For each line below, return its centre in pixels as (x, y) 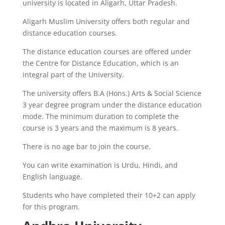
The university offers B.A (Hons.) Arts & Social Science (112, 93)
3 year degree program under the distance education (112, 104)
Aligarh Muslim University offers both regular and (106, 21)
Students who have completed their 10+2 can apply (109, 195)
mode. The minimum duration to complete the (100, 116)
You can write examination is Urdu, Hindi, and (100, 165)
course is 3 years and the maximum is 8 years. (100, 128)
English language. (52, 176)
